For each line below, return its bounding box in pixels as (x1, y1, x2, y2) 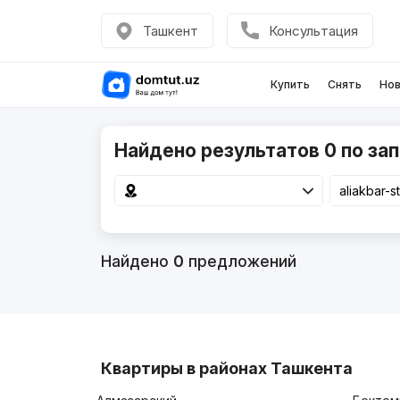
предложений (183, 252, 296, 271)
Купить (270, 78, 310, 91)
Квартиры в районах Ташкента (100, 359, 353, 379)
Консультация (268, 22, 358, 39)
